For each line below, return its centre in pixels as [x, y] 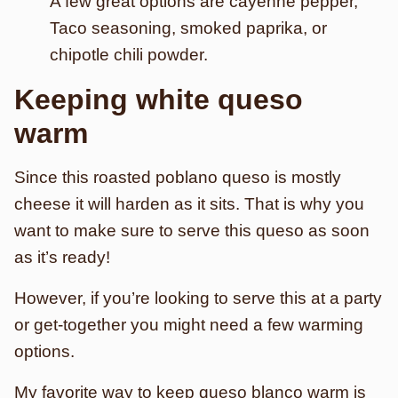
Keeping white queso [159, 99]
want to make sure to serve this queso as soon [192, 231]
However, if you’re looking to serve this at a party [198, 298]
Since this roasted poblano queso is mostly [178, 177]
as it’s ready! [62, 257]
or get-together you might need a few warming [189, 325]
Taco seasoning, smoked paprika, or [188, 28]
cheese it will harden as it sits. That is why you [189, 204]
